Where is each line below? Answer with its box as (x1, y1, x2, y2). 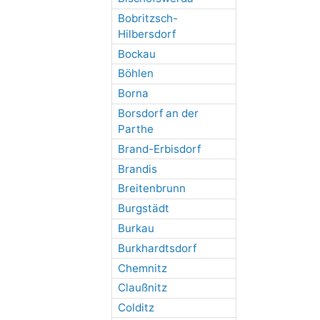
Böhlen (117, 66, 154, 81)
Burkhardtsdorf (117, 241, 196, 255)
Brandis (117, 161, 157, 176)
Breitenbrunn (117, 181, 186, 196)
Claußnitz (117, 281, 167, 295)
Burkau (117, 221, 154, 235)
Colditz (117, 301, 154, 315)
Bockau (117, 46, 156, 61)
